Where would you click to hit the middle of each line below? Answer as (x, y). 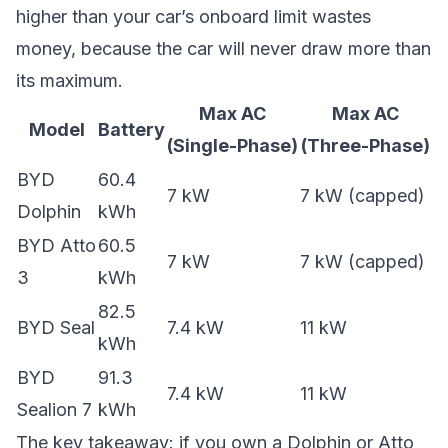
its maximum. (69, 80)
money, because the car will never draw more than (223, 48)
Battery (131, 129)
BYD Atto (56, 245)
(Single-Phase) (232, 145)
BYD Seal (56, 327)
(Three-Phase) (365, 145)
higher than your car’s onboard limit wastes (193, 16)
